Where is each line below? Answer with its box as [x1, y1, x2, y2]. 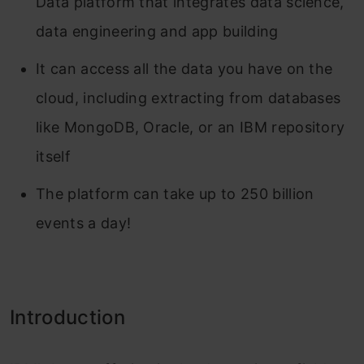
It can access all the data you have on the [36, 60, 333, 77]
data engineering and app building [36, 23, 279, 40]
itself [36, 148, 71, 165]
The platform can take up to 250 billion [36, 185, 314, 202]
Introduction [10, 305, 125, 329]
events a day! [36, 214, 132, 232]
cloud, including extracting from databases [36, 89, 341, 106]
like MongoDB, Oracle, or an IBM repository [36, 119, 345, 136]
